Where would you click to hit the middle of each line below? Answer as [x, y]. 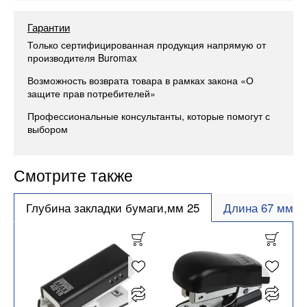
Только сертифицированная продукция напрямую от [147, 45]
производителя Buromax [82, 58]
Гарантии [49, 27]
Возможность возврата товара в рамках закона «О [140, 81]
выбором [48, 129]
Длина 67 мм [259, 207]
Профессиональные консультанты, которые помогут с [149, 116]
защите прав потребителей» [91, 94]
